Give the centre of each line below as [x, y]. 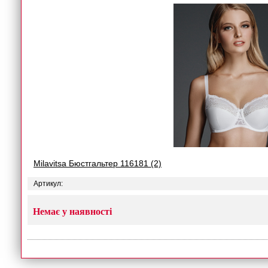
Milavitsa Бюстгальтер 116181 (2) [98, 163]
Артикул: [48, 184]
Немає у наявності [72, 211]
